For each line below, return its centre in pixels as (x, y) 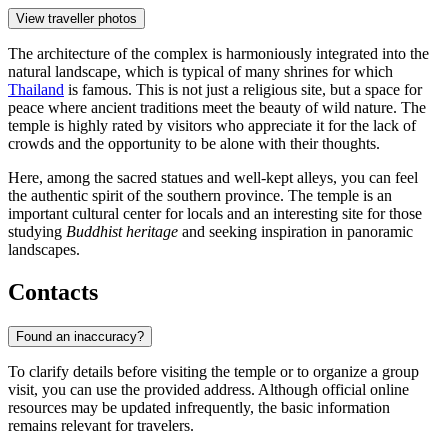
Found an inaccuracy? (80, 336)
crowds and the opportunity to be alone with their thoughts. (194, 144)
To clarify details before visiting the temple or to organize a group (213, 371)
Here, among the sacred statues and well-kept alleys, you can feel (213, 178)
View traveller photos (76, 19)
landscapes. (44, 250)
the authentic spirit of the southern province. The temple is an (200, 196)
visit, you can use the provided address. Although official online (208, 389)
